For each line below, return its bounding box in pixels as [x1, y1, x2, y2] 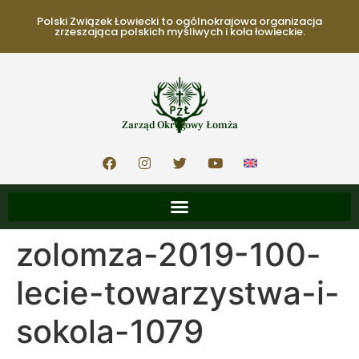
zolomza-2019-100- [16, 235, 321, 274]
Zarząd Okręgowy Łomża [121, 119, 238, 131]
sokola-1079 [16, 312, 204, 351]
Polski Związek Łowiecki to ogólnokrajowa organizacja [37, 14, 322, 29]
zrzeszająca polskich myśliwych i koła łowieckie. [54, 24, 305, 39]
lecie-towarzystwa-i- [16, 273, 340, 313]
